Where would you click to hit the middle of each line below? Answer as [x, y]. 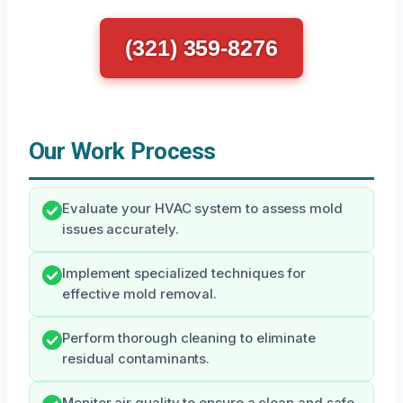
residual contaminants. [136, 359]
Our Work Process [122, 152]
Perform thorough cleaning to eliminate [189, 339]
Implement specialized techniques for [184, 274]
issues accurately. [121, 230]
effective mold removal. [140, 295]
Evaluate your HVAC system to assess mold [202, 209]
